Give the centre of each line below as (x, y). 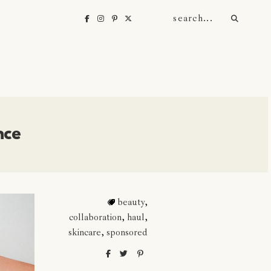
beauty (131, 202)
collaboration (95, 217)
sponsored (127, 232)
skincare (84, 232)
